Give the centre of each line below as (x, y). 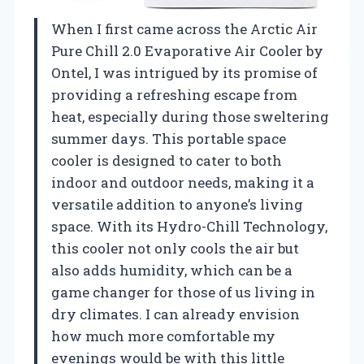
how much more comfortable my (163, 336)
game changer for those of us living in (183, 292)
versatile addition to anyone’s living (177, 204)
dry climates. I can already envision (175, 314)
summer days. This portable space (169, 138)
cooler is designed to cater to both (167, 160)
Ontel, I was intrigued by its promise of (184, 72)
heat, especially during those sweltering (190, 116)
